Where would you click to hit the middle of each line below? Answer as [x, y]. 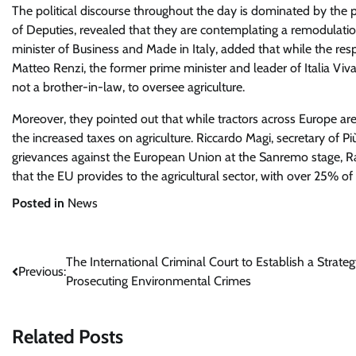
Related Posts [68, 336]
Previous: [42, 271]
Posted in [40, 203]
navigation [54, 294]
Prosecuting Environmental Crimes [159, 281]
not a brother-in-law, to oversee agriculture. [128, 87]
